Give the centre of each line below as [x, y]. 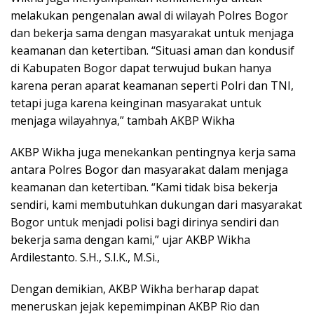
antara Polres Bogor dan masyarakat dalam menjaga [149, 170]
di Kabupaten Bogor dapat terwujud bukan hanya [141, 68]
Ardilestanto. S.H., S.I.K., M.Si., [85, 257]
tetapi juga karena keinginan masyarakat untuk [136, 103]
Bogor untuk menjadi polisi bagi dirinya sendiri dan [145, 222]
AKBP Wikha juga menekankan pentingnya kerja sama [153, 152]
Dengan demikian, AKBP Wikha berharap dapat [135, 289]
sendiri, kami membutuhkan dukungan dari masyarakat [156, 205]
